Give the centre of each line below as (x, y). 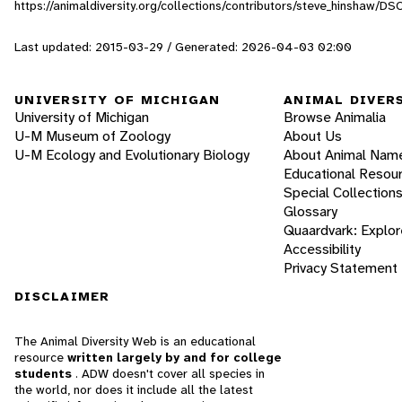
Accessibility (322, 249)
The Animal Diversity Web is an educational (135, 341)
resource (41, 358)
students (45, 374)
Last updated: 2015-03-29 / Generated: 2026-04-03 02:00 (183, 46)
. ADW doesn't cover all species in (170, 374)
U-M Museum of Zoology (92, 136)
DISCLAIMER (62, 297)
